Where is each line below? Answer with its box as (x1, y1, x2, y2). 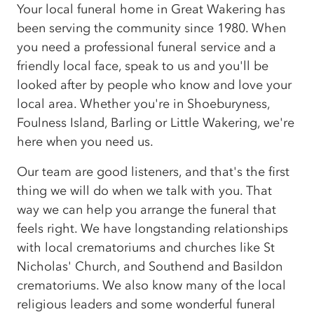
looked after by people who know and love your (17, 77, 292, 93)
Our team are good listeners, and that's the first (17, 164, 289, 180)
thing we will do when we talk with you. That (17, 183, 272, 199)
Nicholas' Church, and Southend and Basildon (17, 259, 282, 275)
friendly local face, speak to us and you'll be (17, 58, 268, 74)
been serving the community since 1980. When (17, 20, 286, 36)
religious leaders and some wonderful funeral (17, 296, 275, 313)
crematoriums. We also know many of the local (17, 278, 286, 294)
